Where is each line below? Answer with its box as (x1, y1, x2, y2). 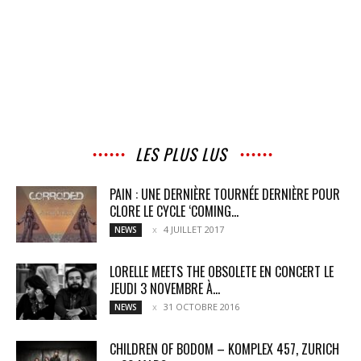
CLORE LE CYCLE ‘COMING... (110, 201, 239, 222)
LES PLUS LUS (135, 142, 226, 167)
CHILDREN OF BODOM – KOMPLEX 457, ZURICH (110, 339, 339, 359)
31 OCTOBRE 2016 (164, 301, 239, 313)
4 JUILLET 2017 (164, 223, 224, 236)
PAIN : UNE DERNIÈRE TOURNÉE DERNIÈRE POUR (110, 185, 340, 205)
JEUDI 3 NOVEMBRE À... (110, 279, 220, 299)
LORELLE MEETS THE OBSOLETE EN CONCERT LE (110, 262, 334, 282)
